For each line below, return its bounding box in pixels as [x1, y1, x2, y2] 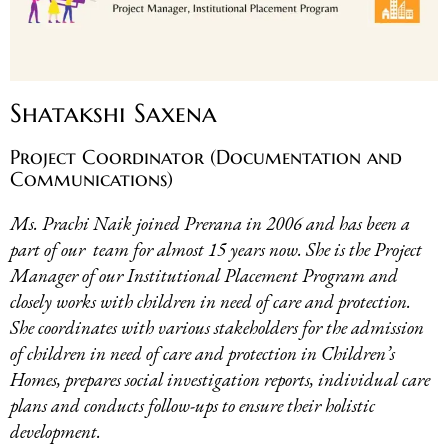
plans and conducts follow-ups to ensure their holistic [10, 393, 375, 419]
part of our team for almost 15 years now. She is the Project [10, 237, 422, 263]
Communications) [10, 167, 173, 193]
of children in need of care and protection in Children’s [10, 341, 395, 367]
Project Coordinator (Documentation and [10, 145, 402, 171]
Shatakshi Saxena [10, 97, 217, 130]
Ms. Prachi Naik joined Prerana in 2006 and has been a [10, 211, 410, 237]
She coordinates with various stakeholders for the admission [10, 315, 424, 341]
